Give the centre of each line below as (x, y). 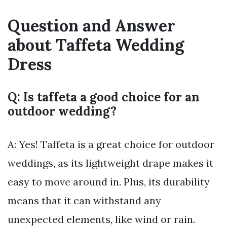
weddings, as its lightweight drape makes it (110, 163)
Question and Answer (91, 25)
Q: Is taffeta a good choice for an (104, 97)
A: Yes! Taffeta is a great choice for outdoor (111, 144)
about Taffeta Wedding (96, 45)
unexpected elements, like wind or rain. (101, 219)
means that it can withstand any (84, 200)
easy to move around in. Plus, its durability (109, 181)
